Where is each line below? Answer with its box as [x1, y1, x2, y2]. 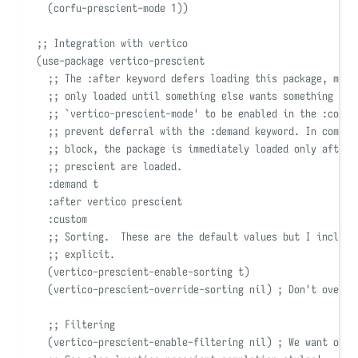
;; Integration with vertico [36, 36, 188, 51]
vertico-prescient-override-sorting [53, 282, 249, 297]
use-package [42, 54, 104, 69]
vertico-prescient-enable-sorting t [53, 265, 244, 280]
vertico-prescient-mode [70, 106, 193, 121]
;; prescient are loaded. [47, 159, 182, 174]
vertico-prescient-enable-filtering [53, 335, 249, 350]
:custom [47, 212, 87, 227]
